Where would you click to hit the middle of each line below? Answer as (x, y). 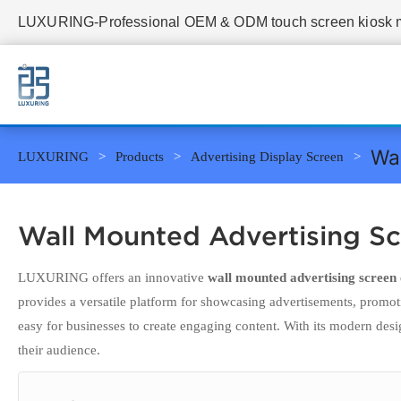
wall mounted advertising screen (302, 277)
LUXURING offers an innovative (113, 277)
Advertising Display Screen (267, 157)
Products (140, 157)
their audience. (59, 350)
